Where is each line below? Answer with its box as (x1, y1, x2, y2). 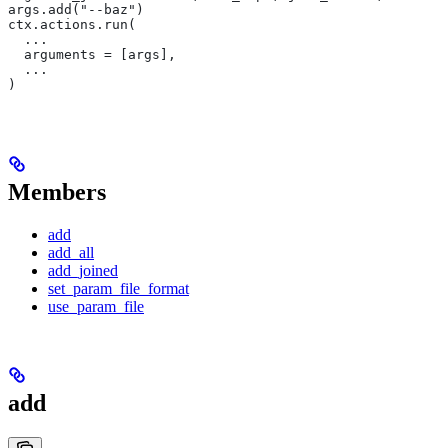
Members (8, 179, 106, 206)
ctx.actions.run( (8, 17, 136, 33)
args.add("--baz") (8, 2, 144, 18)
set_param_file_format (48, 280, 189, 298)
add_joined (48, 262, 118, 280)
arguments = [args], (8, 47, 176, 63)
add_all (48, 244, 94, 262)
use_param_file (48, 298, 144, 316)
